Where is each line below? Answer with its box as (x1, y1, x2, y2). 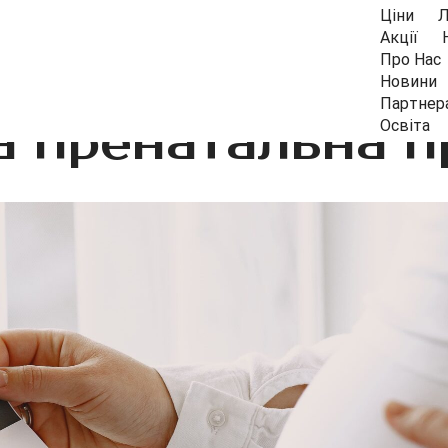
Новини (379, 72, 437, 91)
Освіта (379, 116, 430, 135)
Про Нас (379, 50, 441, 69)
